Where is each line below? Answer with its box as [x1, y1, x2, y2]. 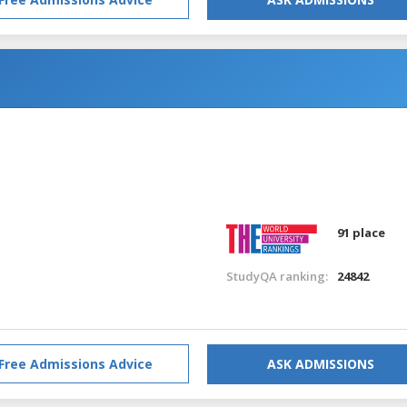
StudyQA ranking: [225, 267, 328, 284]
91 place [337, 223, 386, 241]
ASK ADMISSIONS [267, 354, 374, 372]
